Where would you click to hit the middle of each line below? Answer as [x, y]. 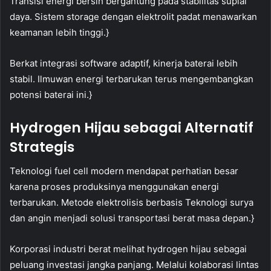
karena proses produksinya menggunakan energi [114, 187]
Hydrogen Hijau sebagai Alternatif [132, 127]
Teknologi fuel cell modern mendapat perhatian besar [124, 171]
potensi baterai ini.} [51, 94]
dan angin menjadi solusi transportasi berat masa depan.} [132, 218]
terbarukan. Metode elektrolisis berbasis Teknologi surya [132, 203]
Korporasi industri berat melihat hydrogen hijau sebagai [128, 249]
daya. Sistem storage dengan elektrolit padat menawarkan [133, 16]
